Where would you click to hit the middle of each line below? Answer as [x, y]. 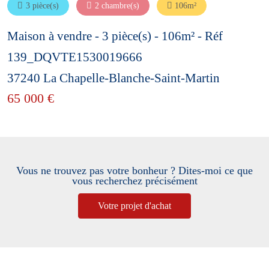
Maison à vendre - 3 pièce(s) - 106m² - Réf [115, 35]
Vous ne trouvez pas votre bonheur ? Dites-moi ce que [134, 170]
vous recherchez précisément [134, 180]
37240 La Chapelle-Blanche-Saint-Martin [113, 77]
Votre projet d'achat [134, 205]
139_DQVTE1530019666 [75, 56]
